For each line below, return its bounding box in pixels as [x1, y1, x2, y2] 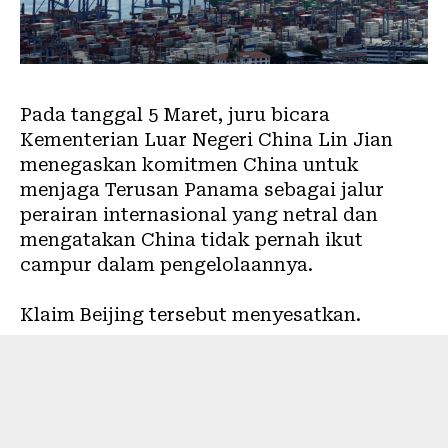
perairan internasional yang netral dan [20, 203, 378, 225]
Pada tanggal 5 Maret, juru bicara [20, 103, 330, 125]
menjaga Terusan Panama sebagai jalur [20, 178, 384, 200]
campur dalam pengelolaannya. [20, 253, 313, 275]
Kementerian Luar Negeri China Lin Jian [20, 128, 393, 150]
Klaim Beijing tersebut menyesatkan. [20, 303, 361, 325]
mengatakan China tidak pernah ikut [20, 228, 363, 250]
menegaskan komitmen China [20, 153, 298, 175]
